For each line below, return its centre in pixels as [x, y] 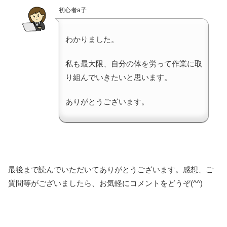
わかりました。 [92, 40]
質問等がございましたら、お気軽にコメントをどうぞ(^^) [105, 183]
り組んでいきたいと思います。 [119, 78]
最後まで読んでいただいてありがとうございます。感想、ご [111, 170]
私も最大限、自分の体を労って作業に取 [134, 64]
